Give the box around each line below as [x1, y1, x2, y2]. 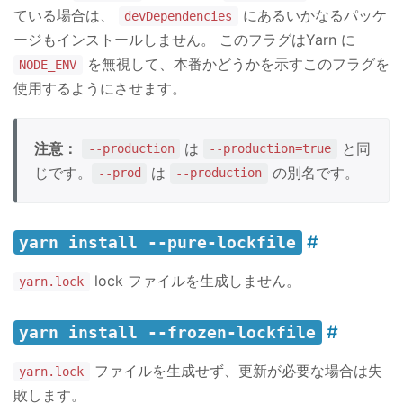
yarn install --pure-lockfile [19, 232, 297, 252]
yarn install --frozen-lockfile [19, 322, 317, 342]
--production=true [209, 141, 332, 157]
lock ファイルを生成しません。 [89, 271, 300, 290]
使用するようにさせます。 [13, 79, 186, 98]
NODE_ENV [19, 58, 77, 73]
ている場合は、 [13, 6, 119, 25]
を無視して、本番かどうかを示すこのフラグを [82, 55, 390, 74]
